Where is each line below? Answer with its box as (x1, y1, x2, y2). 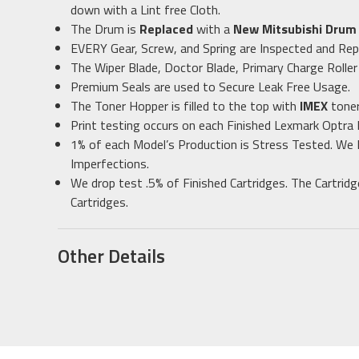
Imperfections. (71, 154, 150, 174)
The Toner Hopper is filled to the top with (71, 96, 301, 116)
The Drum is (71, 19, 140, 39)
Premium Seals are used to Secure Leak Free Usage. (71, 77, 351, 97)
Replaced (139, 19, 194, 39)
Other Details (58, 241, 165, 271)
